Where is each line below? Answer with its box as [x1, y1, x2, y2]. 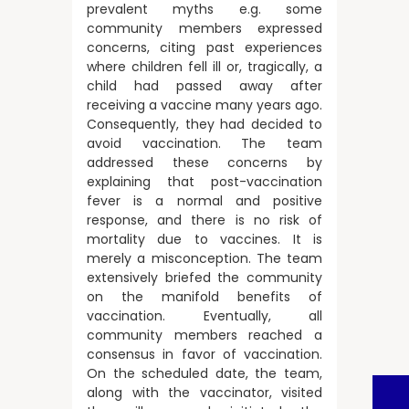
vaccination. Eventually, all [87, 307, 322, 325]
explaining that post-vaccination [87, 173, 322, 191]
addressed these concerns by [87, 153, 322, 172]
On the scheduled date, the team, [87, 364, 322, 383]
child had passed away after [87, 77, 322, 95]
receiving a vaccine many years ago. [87, 96, 322, 114]
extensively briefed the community [87, 268, 322, 287]
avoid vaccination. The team [87, 134, 322, 152]
